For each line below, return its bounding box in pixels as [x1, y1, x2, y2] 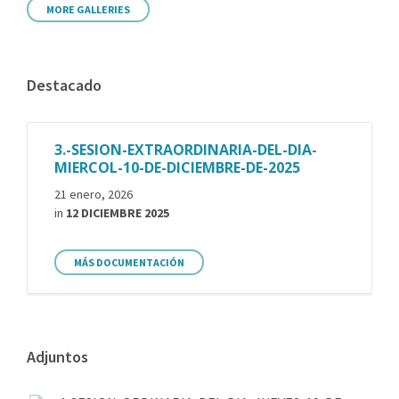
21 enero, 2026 [54, 185, 133, 202]
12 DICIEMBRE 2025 [66, 204, 169, 221]
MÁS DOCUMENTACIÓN [74, 255, 184, 269]
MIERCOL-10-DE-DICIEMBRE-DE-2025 [54, 157, 300, 177]
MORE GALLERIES [46, 2, 130, 16]
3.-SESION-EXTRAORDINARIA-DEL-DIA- [54, 139, 317, 159]
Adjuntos [27, 346, 88, 367]
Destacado [27, 74, 102, 95]
